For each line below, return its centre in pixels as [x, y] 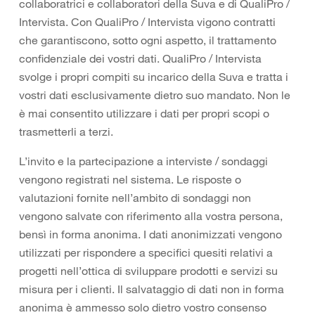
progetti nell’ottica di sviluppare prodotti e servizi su [148, 271]
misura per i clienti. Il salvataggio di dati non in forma [152, 289]
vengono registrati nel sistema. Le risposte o [130, 179]
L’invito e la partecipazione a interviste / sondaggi [143, 161]
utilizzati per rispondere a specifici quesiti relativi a [146, 252]
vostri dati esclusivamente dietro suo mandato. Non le [155, 95]
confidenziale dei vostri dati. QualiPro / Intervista [140, 58]
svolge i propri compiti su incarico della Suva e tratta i [154, 77]
